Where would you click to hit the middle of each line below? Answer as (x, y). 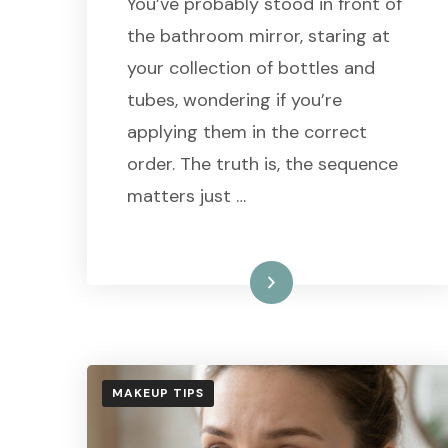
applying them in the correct (247, 131)
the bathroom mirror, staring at (258, 35)
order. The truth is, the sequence (262, 163)
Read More (233, 281)
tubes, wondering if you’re (234, 99)
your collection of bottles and (251, 67)
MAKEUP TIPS (158, 392)
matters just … (186, 195)
